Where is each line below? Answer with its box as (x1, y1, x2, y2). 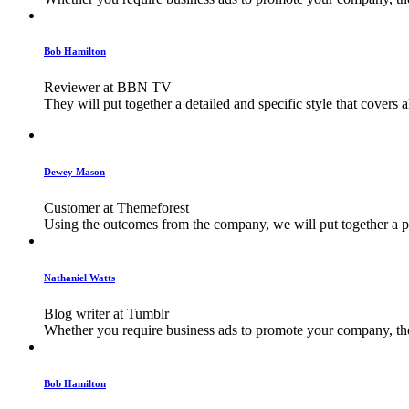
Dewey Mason (44, 166, 105, 178)
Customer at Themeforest (44, 200, 189, 216)
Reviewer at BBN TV (44, 79, 172, 96)
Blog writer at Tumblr (44, 306, 169, 322)
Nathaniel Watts (44, 272, 115, 284)
